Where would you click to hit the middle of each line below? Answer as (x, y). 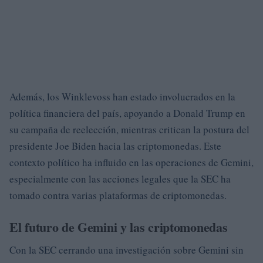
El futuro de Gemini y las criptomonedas (119, 227)
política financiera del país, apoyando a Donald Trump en (127, 113)
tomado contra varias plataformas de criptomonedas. (118, 195)
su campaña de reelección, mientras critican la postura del (129, 129)
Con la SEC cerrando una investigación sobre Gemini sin (127, 250)
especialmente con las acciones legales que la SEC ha (120, 179)
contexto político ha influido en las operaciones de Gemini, (131, 162)
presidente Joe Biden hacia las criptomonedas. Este (115, 146)
